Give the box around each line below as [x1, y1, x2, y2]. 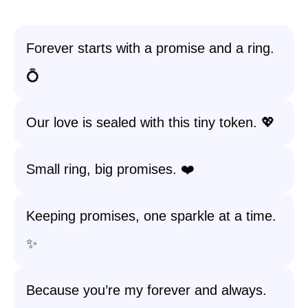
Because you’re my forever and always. [26, 283, 267, 298]
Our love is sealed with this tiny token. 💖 [26, 115, 275, 130]
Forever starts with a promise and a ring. [26, 41, 274, 56]
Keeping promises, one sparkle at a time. [26, 208, 276, 223]
